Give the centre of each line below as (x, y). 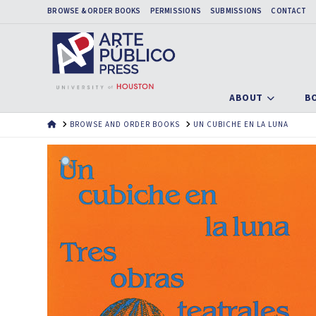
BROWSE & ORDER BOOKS (94, 11)
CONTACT (288, 11)
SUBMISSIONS (236, 11)
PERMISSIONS (176, 11)
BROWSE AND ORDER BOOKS (124, 125)
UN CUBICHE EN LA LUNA (241, 125)
